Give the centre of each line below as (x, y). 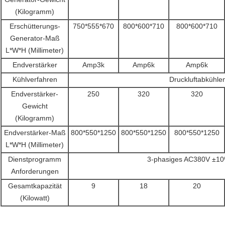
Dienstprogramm (35, 159)
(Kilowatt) (35, 198)
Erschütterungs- (35, 26)
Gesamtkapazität (35, 186)
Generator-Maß (35, 38)
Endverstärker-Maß (35, 133)
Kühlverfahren (35, 80)
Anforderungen (35, 172)
